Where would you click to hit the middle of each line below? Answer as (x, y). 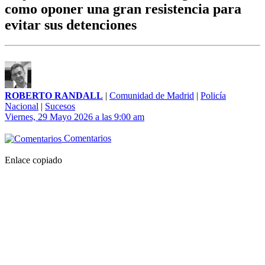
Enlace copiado (33, 160)
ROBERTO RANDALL (54, 96)
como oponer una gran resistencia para (123, 9)
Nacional (22, 106)
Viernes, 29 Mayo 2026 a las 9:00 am (75, 117)
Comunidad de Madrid (152, 96)
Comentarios (86, 138)
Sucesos (60, 106)
